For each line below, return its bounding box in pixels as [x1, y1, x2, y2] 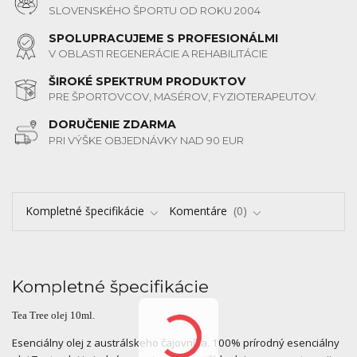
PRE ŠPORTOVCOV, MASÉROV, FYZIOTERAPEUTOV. [49, 90, 319, 104]
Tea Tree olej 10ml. [12, 309, 95, 322]
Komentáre [169, 203, 230, 219]
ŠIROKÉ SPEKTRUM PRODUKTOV [49, 73, 246, 88]
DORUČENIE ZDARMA [49, 116, 177, 131]
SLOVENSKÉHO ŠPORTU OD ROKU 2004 [49, 4, 261, 18]
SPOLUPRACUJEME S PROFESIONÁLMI [49, 30, 279, 45]
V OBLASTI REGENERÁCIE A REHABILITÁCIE [49, 47, 269, 61]
